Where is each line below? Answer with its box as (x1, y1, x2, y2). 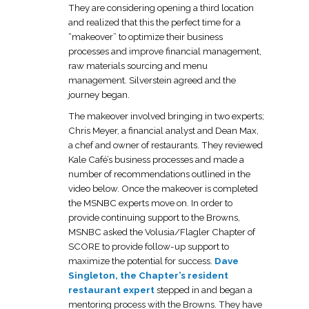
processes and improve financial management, (68, 45, 261, 57)
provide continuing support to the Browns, (68, 211, 240, 223)
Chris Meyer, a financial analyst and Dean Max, (68, 124, 259, 136)
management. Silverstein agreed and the (68, 74, 236, 86)
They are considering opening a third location (68, 1, 254, 13)
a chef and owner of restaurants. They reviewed (68, 139, 263, 150)
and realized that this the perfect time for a (68, 16, 241, 28)
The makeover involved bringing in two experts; (68, 110, 264, 121)
